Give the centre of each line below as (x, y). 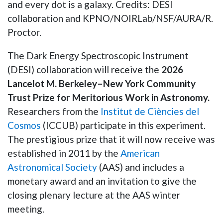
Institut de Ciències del (150, 111)
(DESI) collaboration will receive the (84, 69)
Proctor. (24, 32)
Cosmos (24, 125)
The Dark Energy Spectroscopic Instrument (98, 55)
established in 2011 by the (63, 153)
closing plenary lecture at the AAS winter (94, 195)
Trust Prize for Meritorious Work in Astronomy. (109, 97)
